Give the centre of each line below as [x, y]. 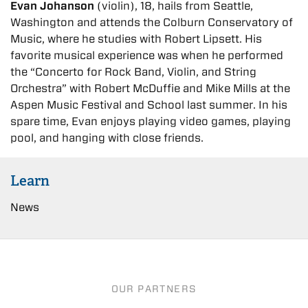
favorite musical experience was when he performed [147, 55]
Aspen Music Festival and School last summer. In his [149, 104]
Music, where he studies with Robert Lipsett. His [136, 38]
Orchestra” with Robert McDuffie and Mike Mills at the [150, 88]
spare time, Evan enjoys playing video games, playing [151, 121]
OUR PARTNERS [154, 288]
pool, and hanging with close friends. [107, 137]
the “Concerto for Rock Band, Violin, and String [133, 71]
